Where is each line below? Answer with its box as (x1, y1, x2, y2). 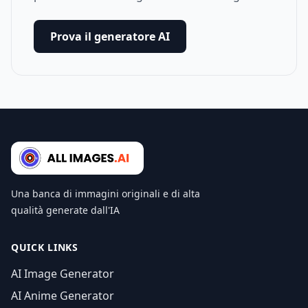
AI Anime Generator (11, 288, 114, 303)
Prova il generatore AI (50, 29, 170, 44)
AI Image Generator (11, 266, 114, 281)
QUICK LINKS (11, 241, 78, 254)
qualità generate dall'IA (11, 203, 120, 217)
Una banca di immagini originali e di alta (11, 187, 200, 200)
